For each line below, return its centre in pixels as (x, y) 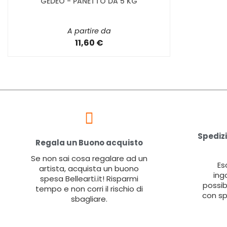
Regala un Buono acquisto (89, 143)
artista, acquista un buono (89, 169)
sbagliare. (89, 199)
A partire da (89, 31)
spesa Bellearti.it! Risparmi (89, 179)
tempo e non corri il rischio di (89, 189)
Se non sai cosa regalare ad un (89, 159)
